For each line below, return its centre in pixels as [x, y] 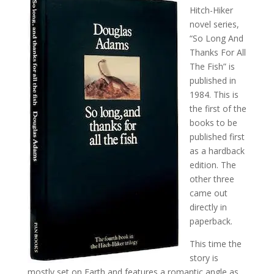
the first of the [218, 108]
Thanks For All [217, 52]
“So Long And [216, 38]
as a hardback [217, 150]
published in [213, 80]
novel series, [214, 24]
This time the [215, 243]
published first [217, 136]
